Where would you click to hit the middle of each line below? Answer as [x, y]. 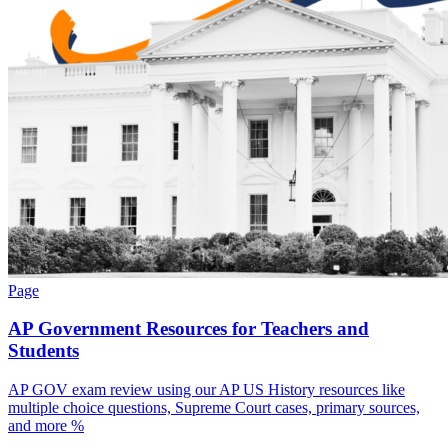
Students [43, 351]
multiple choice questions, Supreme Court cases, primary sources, [214, 408]
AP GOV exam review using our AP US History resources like [206, 390]
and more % [46, 426]
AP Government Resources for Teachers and [188, 329]
